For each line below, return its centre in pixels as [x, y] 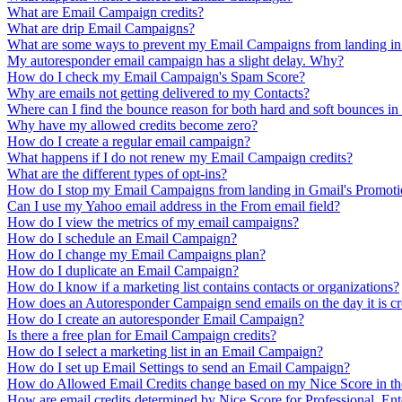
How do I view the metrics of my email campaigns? [153, 222]
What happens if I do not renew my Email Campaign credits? [180, 157]
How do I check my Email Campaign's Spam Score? [156, 76]
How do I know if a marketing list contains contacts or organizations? [203, 286]
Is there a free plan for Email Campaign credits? [142, 335]
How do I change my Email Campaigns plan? [136, 254]
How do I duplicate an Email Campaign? [123, 270]
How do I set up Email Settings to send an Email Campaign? [179, 367]
